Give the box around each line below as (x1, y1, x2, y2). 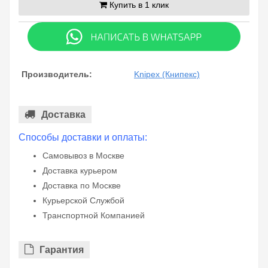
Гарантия (39, 245, 84, 255)
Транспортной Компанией (42, 211, 145, 221)
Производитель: (22, 69, 92, 80)
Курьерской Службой (42, 196, 124, 206)
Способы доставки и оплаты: (19, 132, 147, 143)
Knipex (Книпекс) (134, 69, 200, 80)
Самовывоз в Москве (42, 151, 124, 161)
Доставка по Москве (42, 181, 121, 191)
